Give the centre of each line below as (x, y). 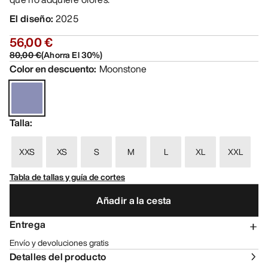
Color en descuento (52, 69)
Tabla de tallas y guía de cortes (67, 177)
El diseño (30, 19)
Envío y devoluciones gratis (59, 243)
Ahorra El (62, 55)
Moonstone (123, 69)
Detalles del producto (58, 257)
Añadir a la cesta (134, 200)
